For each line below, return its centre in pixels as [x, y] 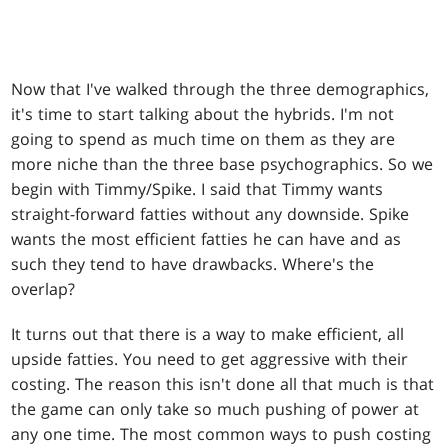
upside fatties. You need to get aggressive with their [210, 359]
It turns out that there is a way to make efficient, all [208, 334]
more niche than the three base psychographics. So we [222, 164]
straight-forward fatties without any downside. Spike [210, 214]
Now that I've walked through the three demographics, [220, 89]
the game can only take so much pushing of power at [215, 409]
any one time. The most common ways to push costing [221, 434]
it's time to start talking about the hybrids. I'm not [203, 114]
